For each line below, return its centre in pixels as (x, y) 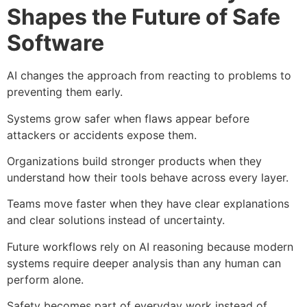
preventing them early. (65, 92)
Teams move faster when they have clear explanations (148, 204)
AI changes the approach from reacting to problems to (149, 76)
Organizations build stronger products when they (134, 161)
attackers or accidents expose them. (102, 135)
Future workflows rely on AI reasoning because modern (150, 246)
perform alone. (45, 279)
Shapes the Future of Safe (144, 17)
